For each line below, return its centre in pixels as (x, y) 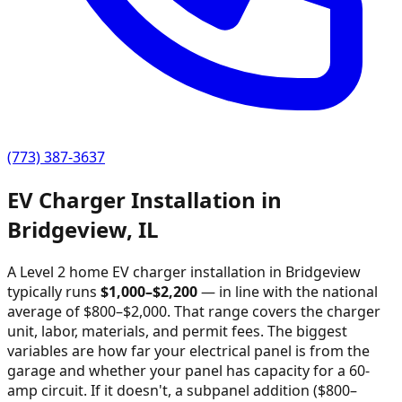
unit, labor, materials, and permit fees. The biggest (177, 331)
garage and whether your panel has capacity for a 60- (188, 370)
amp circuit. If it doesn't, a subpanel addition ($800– (182, 390)
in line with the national (298, 291)
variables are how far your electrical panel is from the (188, 350)
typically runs (52, 291)
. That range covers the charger (274, 311)
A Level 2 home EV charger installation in (146, 271)
